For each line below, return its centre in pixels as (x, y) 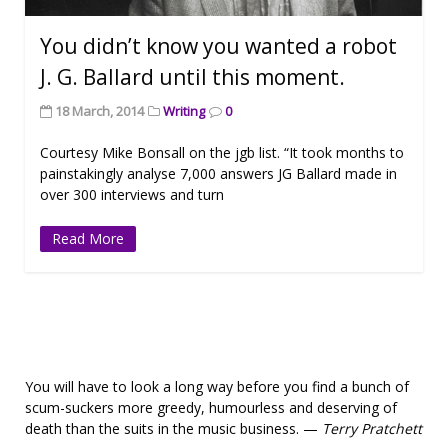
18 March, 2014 (99, 111)
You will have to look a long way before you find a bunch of (217, 387)
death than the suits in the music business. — (173, 429)
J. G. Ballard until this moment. (192, 77)
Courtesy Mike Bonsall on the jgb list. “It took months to (222, 153)
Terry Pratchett (372, 429)
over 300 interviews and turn (132, 195)
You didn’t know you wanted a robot (218, 46)
